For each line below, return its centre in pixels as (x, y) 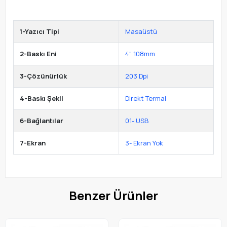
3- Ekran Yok (144, 143)
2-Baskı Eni (38, 54)
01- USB (137, 121)
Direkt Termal (146, 99)
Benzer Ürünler (113, 196)
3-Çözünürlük (43, 76)
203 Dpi (137, 76)
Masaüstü (141, 32)
